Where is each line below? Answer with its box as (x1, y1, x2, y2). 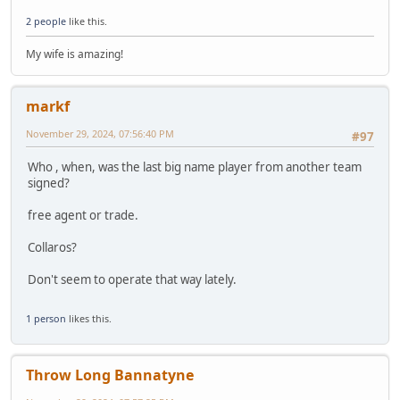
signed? (28, 175, 70, 192)
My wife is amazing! (26, 46, 123, 62)
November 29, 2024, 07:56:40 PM (26, 126, 174, 140)
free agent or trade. (28, 207, 138, 224)
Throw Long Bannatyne (26, 364, 194, 385)
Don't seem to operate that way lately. (28, 271, 237, 288)
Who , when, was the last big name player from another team (28, 159, 362, 176)
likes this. (66, 311, 112, 325)
